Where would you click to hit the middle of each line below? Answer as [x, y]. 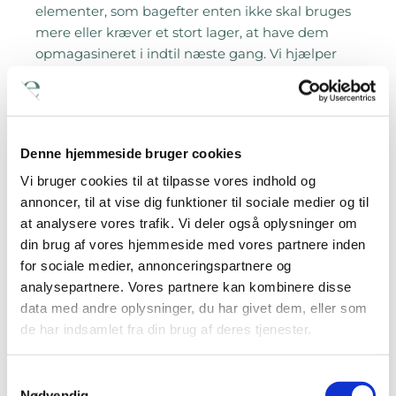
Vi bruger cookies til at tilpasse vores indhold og [168, 180]
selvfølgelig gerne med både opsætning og [177, 74]
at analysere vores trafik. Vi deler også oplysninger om [189, 223]
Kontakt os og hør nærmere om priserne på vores [198, 143]
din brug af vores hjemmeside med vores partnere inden [193, 244]
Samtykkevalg [49, 377]
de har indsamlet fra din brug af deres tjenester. [166, 329]
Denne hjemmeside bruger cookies [131, 153]
